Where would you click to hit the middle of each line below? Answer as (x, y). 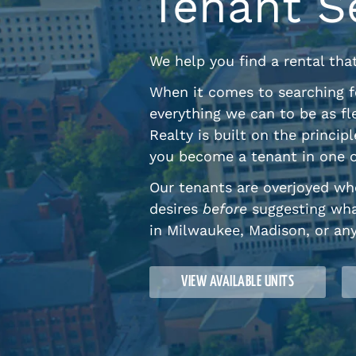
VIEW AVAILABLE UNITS (238, 281)
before (225, 208)
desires (176, 208)
